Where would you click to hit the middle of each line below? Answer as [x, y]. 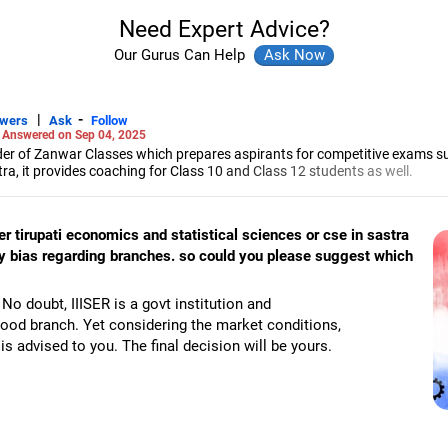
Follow [109, 120]
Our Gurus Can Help [181, 55]
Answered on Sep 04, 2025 [74, 134]
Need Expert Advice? [224, 29]
